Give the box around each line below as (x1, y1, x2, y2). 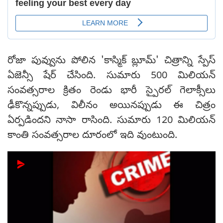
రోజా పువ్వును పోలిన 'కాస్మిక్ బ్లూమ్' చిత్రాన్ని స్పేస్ (7, 55, 216, 69)
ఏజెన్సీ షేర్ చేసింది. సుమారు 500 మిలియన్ (7, 70, 216, 84)
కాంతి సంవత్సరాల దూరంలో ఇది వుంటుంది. (7, 129, 180, 143)
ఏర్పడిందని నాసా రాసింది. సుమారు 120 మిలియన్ (7, 114, 216, 128)
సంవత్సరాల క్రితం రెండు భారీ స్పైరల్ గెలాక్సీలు (7, 85, 216, 99)
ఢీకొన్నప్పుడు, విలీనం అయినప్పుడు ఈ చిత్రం (7, 100, 216, 113)
